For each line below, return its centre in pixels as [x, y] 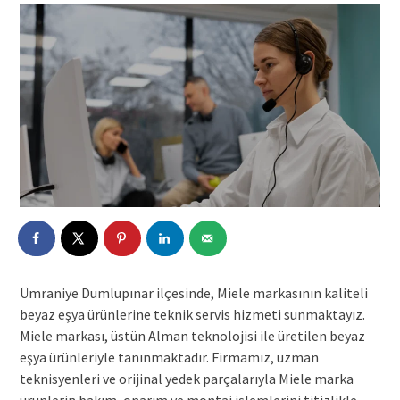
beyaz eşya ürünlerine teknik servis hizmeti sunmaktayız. [192, 314]
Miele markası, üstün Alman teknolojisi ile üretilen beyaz [192, 335]
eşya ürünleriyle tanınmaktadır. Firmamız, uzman [169, 357]
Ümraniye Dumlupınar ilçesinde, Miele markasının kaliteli [193, 292]
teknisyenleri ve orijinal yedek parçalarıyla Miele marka [186, 378]
